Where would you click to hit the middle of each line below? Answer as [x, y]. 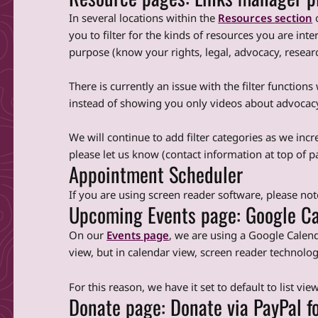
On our [88, 235]
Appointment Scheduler [156, 174]
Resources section [265, 17]
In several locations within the [144, 17]
